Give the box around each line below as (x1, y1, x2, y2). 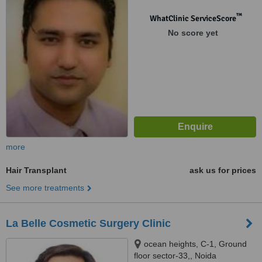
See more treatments (6, 183, 84, 192)
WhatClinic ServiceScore (149, 13, 236, 23)
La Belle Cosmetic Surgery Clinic (6, 218, 171, 229)
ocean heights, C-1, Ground (144, 239, 247, 249)
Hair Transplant (6, 166, 67, 175)
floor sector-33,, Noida (134, 251, 216, 260)
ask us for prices (189, 166, 256, 175)
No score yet (167, 28, 218, 37)
